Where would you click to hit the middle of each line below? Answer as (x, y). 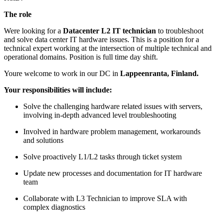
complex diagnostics (54, 207)
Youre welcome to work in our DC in (62, 73)
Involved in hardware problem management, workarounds (112, 131)
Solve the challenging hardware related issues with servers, (113, 106)
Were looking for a (33, 31)
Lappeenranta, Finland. (159, 73)
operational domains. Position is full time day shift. (81, 57)
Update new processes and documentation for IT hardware (113, 173)
